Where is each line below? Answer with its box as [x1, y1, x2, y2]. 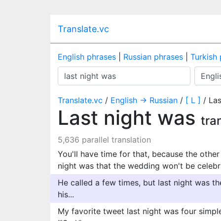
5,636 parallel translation [58, 135, 151, 145]
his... [58, 189, 74, 199]
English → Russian [110, 95, 178, 105]
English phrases [58, 52, 116, 62]
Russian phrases [123, 52, 183, 62]
